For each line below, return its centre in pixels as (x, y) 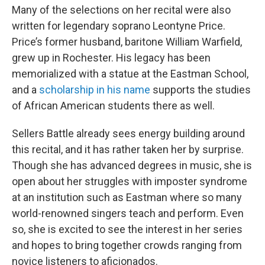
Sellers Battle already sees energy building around (128, 134)
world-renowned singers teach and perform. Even (128, 214)
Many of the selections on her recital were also (121, 10)
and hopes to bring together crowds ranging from (127, 245)
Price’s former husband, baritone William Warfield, (127, 42)
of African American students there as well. (113, 106)
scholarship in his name (95, 90)
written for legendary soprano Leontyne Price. (119, 26)
